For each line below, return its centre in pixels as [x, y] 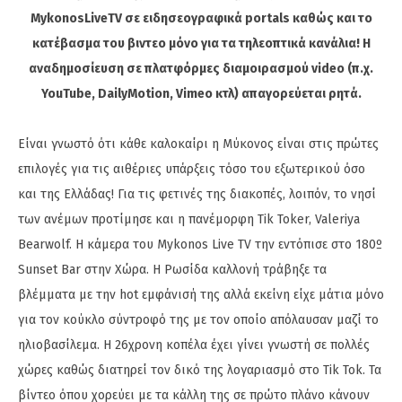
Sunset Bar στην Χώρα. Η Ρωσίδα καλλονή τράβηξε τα [172, 270]
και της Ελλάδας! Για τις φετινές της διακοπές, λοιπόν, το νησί [197, 194]
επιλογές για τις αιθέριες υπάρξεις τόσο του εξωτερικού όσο [192, 169]
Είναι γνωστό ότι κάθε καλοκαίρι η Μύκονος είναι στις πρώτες [198, 144]
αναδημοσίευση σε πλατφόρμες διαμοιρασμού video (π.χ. [201, 69]
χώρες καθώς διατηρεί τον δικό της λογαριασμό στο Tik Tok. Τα [200, 370]
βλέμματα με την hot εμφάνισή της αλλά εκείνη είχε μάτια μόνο [201, 295]
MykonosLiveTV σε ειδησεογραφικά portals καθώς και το [201, 18]
